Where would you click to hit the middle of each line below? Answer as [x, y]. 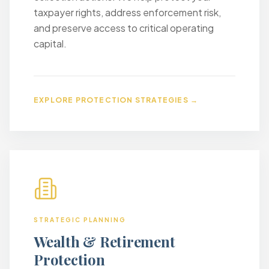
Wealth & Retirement [104, 241]
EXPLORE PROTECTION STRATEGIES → [116, 100]
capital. [50, 44]
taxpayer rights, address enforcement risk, [127, 12]
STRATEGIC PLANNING [80, 220]
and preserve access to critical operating [124, 28]
